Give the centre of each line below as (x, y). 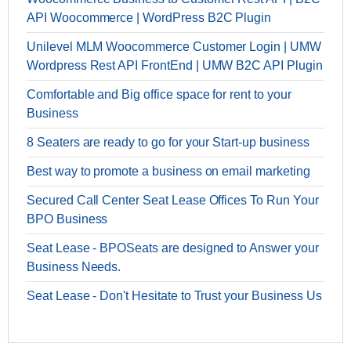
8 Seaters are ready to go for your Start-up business (168, 143)
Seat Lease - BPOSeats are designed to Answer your (173, 248)
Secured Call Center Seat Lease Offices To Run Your (173, 201)
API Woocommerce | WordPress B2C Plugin (149, 18)
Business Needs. (74, 267)
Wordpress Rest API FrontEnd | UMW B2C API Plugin (175, 66)
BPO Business (67, 219)
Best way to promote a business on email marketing (168, 172)
